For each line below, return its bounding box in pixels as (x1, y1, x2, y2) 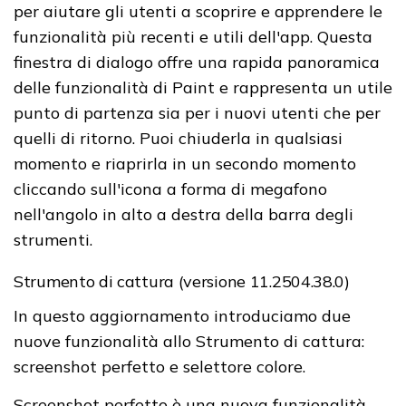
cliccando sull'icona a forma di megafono (14, 178, 327, 199)
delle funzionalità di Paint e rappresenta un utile (14, 76, 392, 98)
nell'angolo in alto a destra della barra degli (14, 203, 353, 225)
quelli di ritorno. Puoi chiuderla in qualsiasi (14, 127, 343, 149)
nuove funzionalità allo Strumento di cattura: (14, 330, 364, 352)
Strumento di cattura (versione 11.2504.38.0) (14, 270, 350, 292)
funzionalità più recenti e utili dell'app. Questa (14, 25, 372, 47)
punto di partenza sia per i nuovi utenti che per (14, 101, 381, 123)
